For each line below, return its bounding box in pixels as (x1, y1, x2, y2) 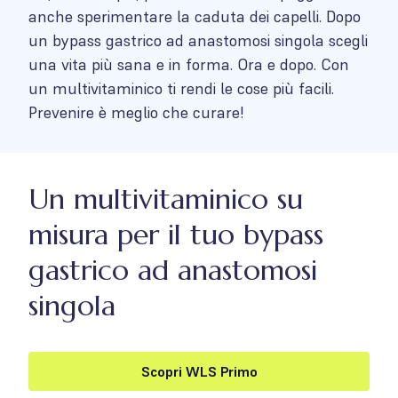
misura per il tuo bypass (28, 217, 323, 252)
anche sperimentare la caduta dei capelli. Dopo (28, 6, 361, 27)
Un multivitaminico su (28, 181, 303, 217)
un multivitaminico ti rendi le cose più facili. (28, 78, 334, 99)
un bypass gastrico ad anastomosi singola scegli (28, 30, 368, 51)
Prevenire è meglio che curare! (28, 102, 243, 123)
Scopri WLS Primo (140, 362, 258, 380)
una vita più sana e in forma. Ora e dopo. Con (28, 54, 349, 75)
